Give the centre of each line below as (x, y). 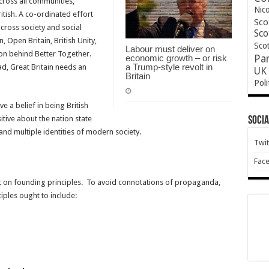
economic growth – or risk (176, 58)
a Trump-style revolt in (169, 67)
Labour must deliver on (170, 49)
